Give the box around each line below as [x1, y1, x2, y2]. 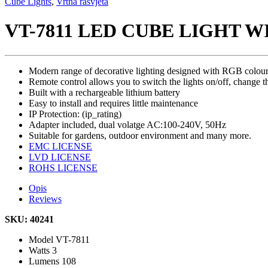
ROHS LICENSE [29, 162, 98, 173]
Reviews [29, 193, 62, 204]
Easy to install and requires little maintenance [29, 98, 198, 108]
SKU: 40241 [5, 214, 54, 224]
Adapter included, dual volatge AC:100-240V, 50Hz [29, 119, 226, 130]
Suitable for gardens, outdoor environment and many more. [29, 130, 251, 141]
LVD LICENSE [29, 151, 91, 162]
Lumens [29, 255, 62, 266]
